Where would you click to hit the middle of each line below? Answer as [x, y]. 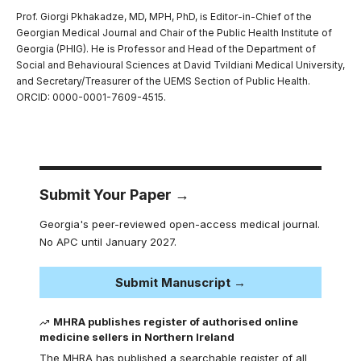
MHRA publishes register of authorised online [176, 321]
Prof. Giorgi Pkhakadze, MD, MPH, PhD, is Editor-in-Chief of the [164, 16]
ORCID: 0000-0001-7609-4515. [91, 97]
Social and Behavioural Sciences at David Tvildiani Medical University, [180, 64]
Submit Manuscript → [180, 282]
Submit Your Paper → [114, 194]
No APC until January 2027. [108, 241]
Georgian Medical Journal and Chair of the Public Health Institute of [174, 32]
